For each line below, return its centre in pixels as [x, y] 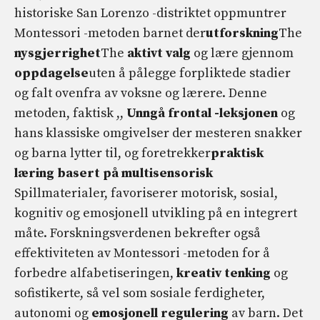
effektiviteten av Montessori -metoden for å [142, 254]
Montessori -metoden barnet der [110, 34]
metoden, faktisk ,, [70, 114]
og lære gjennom [242, 54]
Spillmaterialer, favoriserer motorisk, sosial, [146, 194]
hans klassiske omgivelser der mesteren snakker [158, 134]
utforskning [242, 34]
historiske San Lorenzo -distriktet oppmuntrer [150, 14]
